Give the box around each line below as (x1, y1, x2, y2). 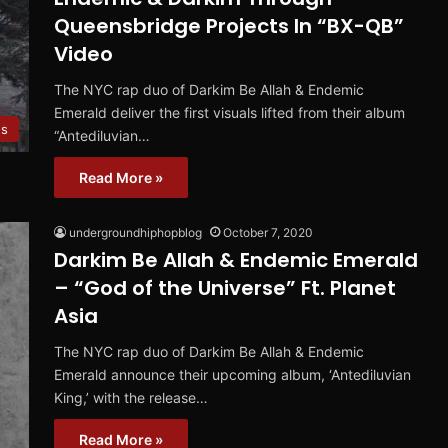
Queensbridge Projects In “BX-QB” (54, 12, 404, 41)
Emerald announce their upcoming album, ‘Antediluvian (54, 366, 411, 384)
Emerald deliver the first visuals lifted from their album (54, 104, 405, 122)
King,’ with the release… (54, 389, 208, 407)
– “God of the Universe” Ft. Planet (54, 274, 396, 303)
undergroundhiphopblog (69, 225, 202, 241)
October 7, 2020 (223, 225, 313, 241)
